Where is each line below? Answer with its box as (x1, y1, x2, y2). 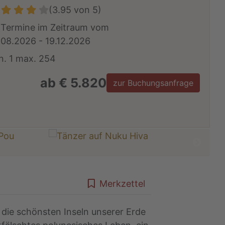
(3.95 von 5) (49, 5, 102, 16)
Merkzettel (99, 178, 145, 189)
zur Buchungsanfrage (113, 78, 193, 88)
